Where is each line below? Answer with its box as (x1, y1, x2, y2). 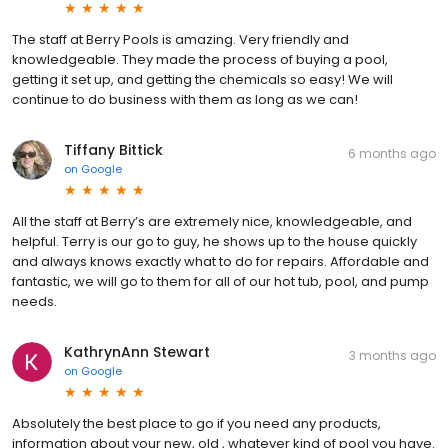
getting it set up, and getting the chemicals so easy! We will (12, 69, 393, 89)
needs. (12, 291, 57, 311)
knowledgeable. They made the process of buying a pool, (12, 49, 388, 69)
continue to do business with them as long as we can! (12, 89, 358, 109)
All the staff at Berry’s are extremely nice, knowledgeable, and (12, 211, 412, 231)
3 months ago (349, 346, 436, 364)
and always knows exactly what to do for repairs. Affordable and (12, 251, 429, 271)
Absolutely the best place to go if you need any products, (12, 413, 381, 433)
